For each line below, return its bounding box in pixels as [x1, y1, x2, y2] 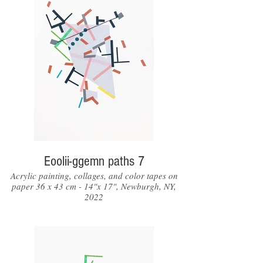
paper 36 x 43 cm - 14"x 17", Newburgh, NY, [12, 180, 176, 192]
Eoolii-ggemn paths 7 [44, 153, 144, 169]
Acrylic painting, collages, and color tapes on [10, 170, 178, 181]
